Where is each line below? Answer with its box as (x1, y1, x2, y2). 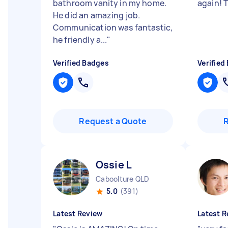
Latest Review (53, 209, 103, 218)
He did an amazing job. (53, 10, 140, 21)
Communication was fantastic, (53, 22, 173, 33)
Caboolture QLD (96, 174, 150, 184)
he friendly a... (53, 34, 107, 45)
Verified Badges (53, 58, 109, 68)
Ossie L (96, 158, 132, 172)
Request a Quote (79, 116, 147, 127)
